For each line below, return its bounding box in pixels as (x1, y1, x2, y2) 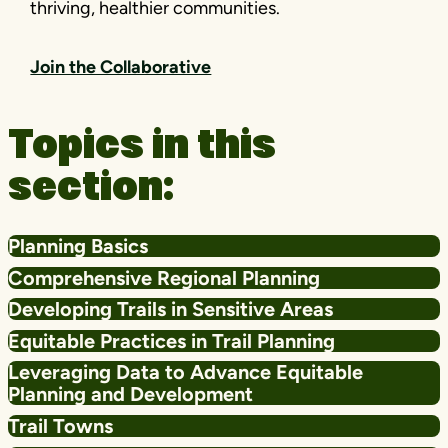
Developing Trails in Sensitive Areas (8, 297, 333, 322)
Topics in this (8, 128, 276, 169)
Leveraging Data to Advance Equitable (8, 360, 363, 385)
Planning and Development (8, 382, 253, 407)
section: (8, 170, 174, 211)
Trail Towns (8, 414, 113, 439)
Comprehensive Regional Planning (8, 265, 320, 290)
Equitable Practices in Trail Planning (8, 328, 335, 353)
